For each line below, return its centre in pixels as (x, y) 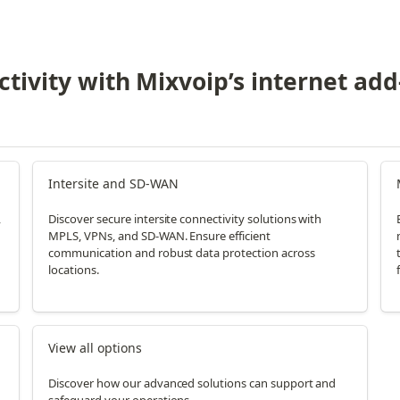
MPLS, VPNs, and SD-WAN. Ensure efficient (159, 236)
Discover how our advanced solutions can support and (192, 383)
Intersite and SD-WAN (113, 184)
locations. (74, 270)
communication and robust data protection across (182, 253)
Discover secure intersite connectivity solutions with (185, 219)
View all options (95, 348)
